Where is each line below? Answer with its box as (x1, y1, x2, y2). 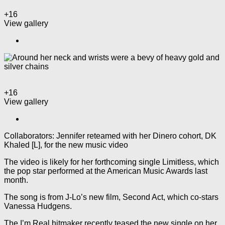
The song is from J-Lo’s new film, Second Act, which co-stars (4, 192, 218, 201)
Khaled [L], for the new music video (4, 140, 128, 149)
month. (4, 175, 28, 184)
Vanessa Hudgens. (4, 201, 72, 210)
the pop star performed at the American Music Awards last (4, 166, 207, 175)
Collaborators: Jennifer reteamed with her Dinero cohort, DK (4, 131, 216, 140)
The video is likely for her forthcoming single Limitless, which (4, 157, 219, 166)
